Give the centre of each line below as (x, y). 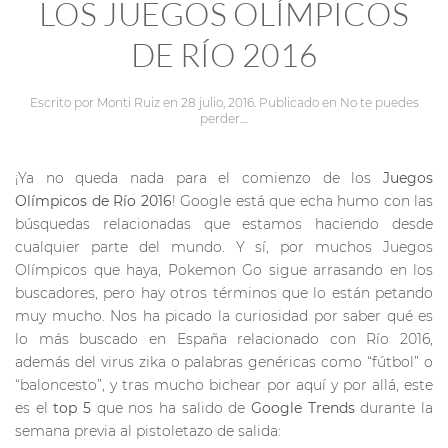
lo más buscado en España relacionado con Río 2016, (224, 338)
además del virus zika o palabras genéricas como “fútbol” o (224, 361)
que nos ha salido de (171, 407)
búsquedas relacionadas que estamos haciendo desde (224, 223)
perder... (223, 118)
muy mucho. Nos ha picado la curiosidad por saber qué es (224, 315)
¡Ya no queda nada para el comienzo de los (199, 177)
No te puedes (379, 102)
